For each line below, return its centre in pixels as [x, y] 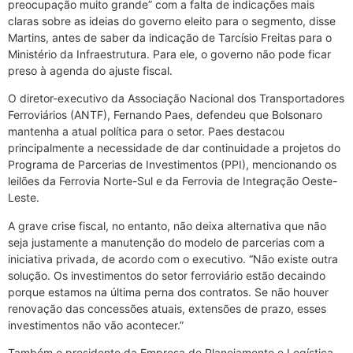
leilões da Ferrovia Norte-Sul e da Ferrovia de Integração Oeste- [173, 181]
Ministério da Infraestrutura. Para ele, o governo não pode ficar [169, 54]
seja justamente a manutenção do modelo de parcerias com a [166, 242]
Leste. [24, 198]
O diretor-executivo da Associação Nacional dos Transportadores [176, 98]
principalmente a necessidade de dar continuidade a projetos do [174, 148]
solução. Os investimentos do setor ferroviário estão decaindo [167, 275]
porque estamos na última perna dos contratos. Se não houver [168, 292]
